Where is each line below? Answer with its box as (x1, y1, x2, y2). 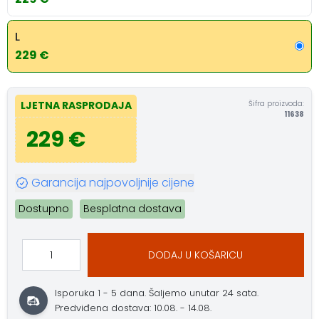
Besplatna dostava (83, 202, 182, 216)
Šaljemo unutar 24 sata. (149, 286, 259, 300)
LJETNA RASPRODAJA (20, 98, 132, 113)
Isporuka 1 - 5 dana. (55, 286, 150, 300)
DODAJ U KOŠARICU (148, 247, 244, 262)
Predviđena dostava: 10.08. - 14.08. (55, 301, 212, 315)
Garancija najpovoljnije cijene (31, 174, 194, 191)
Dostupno (19, 202, 69, 216)
